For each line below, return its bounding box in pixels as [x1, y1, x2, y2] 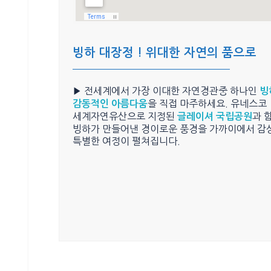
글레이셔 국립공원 [177, 111, 252, 121]
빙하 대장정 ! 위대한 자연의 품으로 [73, 46, 256, 59]
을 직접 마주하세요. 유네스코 [148, 98, 267, 108]
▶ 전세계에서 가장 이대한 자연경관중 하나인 [73, 85, 260, 96]
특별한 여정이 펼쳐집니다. [73, 135, 180, 146]
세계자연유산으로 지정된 [73, 111, 177, 121]
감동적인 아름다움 [73, 99, 148, 108]
